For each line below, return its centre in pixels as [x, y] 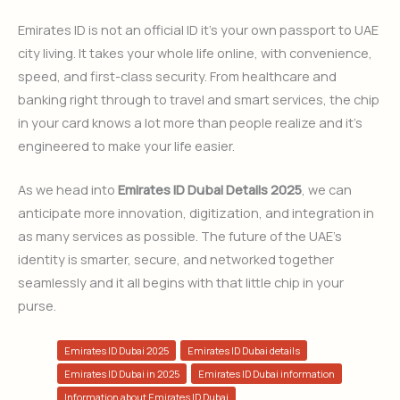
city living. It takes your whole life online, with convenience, [195, 52]
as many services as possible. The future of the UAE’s [180, 236]
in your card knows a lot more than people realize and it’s [190, 122]
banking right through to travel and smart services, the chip [199, 99]
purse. [37, 306]
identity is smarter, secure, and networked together [176, 259]
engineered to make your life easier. [126, 145]
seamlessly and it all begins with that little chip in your [181, 283]
